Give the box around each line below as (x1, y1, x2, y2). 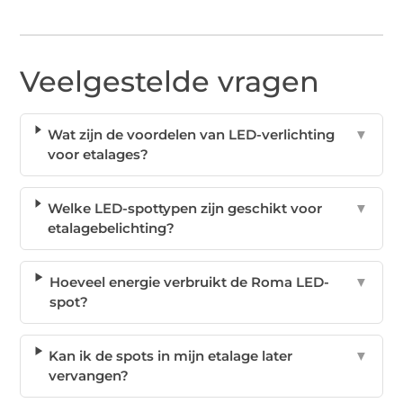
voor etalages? (47, 146, 148, 164)
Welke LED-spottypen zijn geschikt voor (47, 200, 322, 218)
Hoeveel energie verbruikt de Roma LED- (49, 273, 329, 291)
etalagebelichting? (47, 219, 175, 237)
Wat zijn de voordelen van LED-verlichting (47, 126, 335, 144)
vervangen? (49, 367, 130, 385)
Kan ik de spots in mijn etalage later (49, 347, 293, 365)
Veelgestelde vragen (20, 64, 320, 100)
